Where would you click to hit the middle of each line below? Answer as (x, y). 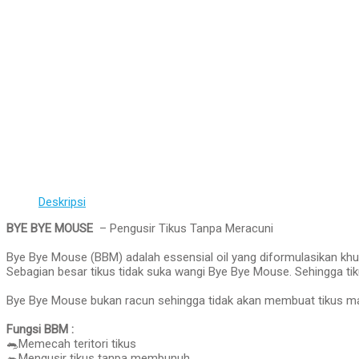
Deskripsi (62, 202)
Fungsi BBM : (40, 329)
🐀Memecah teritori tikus (71, 344)
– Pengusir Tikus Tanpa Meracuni (183, 228)
